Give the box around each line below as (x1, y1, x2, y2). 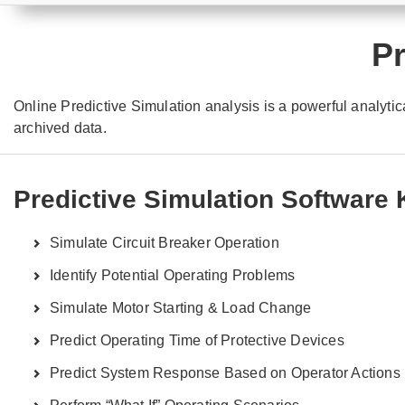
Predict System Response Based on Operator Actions (50, 365, 400, 381)
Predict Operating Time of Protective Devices (50, 333, 344, 348)
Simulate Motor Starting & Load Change (50, 300, 312, 316)
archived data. (14, 120, 107, 136)
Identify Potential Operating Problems (50, 268, 296, 283)
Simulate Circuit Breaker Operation (50, 235, 279, 250)
